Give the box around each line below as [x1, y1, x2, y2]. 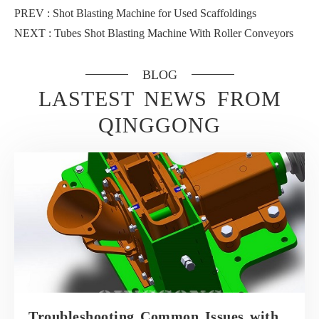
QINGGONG [98, 113, 221, 137]
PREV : [14, 6, 53, 19]
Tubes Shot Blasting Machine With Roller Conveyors [54, 26, 293, 39]
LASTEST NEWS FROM [38, 86, 281, 110]
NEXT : [14, 26, 54, 39]
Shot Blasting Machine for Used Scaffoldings [53, 6, 256, 19]
